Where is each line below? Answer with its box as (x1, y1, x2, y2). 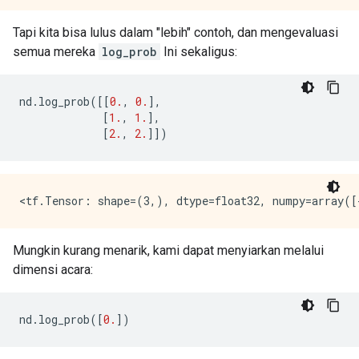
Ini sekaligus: (160, 44, 237, 59)
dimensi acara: (13, 262, 93, 277)
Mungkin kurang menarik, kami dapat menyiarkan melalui (13, 243, 324, 258)
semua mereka (13, 44, 99, 59)
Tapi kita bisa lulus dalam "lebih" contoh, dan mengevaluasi (13, 25, 338, 40)
